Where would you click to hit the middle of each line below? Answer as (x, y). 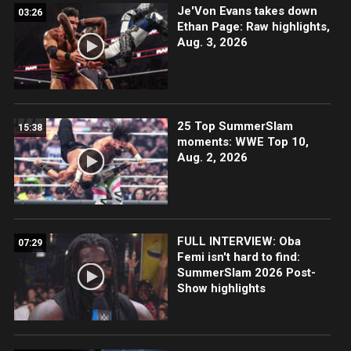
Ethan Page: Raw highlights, (253, 27)
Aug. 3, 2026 (212, 43)
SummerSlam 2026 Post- (246, 273)
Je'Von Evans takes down (247, 11)
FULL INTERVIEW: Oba (239, 242)
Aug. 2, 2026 (212, 158)
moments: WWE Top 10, (242, 142)
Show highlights (221, 289)
